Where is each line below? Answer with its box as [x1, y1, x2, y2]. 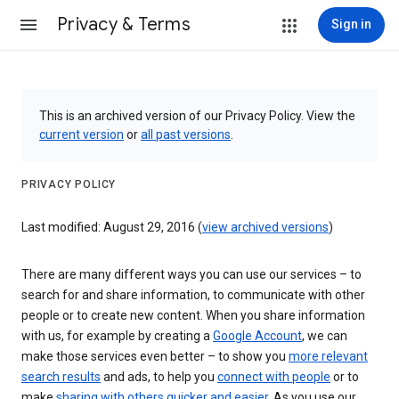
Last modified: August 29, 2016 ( [21, 220, 202, 235]
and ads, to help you [101, 370, 217, 385]
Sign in [331, 17, 371, 31]
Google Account [213, 329, 302, 344]
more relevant [289, 349, 368, 364]
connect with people [217, 370, 330, 385]
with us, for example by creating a [21, 329, 213, 344]
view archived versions [202, 220, 329, 235]
